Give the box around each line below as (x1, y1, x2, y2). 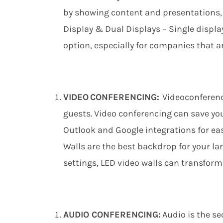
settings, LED (63, 157, 117, 169)
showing (75, 7, 109, 18)
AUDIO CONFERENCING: (63, 209, 162, 221)
